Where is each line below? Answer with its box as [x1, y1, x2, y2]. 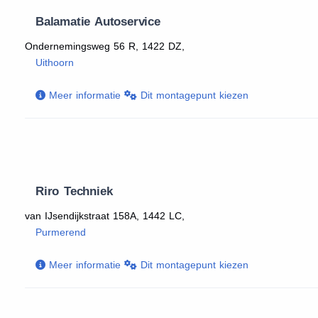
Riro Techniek [35, 185, 113, 198]
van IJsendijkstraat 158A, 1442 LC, [25, 210, 185, 221]
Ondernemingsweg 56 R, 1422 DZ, [25, 40, 185, 52]
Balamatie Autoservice [35, 15, 160, 28]
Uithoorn [35, 57, 74, 68]
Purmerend [35, 226, 86, 238]
